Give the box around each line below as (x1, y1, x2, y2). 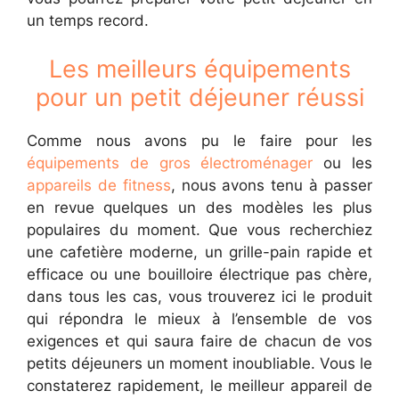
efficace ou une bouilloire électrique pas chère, (27, 265, 372, 283)
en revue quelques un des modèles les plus (27, 198, 372, 216)
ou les (313, 153, 373, 172)
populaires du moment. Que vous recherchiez (27, 220, 372, 239)
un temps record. (27, 12, 149, 29)
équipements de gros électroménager (27, 153, 313, 172)
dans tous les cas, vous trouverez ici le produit (27, 287, 372, 305)
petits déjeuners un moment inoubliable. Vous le (27, 354, 372, 372)
